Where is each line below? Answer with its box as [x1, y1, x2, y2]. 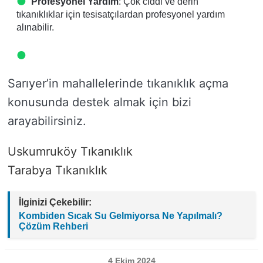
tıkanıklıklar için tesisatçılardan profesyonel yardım [16, 9, 225, 19]
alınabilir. [16, 22, 54, 32]
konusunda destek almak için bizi [8, 95, 191, 109]
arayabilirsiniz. [8, 113, 86, 128]
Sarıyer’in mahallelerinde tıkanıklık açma [8, 76, 228, 90]
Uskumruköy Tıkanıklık [8, 144, 133, 159]
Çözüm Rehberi [19, 221, 88, 231]
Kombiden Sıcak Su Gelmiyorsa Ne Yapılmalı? [19, 210, 222, 221]
